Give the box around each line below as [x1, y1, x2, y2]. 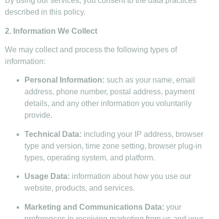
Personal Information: [24, 76, 105, 85]
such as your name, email [105, 76, 195, 85]
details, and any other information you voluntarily [24, 99, 192, 108]
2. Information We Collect [5, 26, 97, 35]
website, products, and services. [24, 184, 135, 193]
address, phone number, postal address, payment [24, 88, 195, 96]
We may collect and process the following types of [5, 45, 177, 54]
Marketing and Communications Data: [24, 202, 164, 211]
